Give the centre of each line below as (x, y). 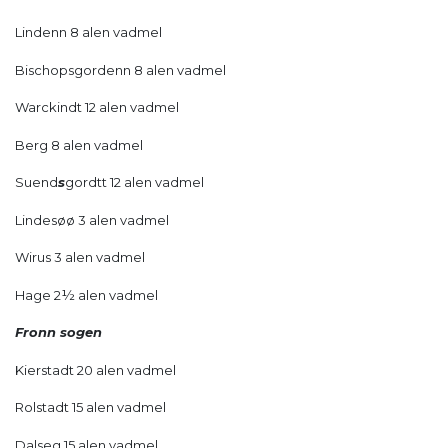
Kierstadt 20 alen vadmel (95, 369)
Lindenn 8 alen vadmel (88, 32)
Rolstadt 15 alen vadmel (90, 407)
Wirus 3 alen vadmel (80, 257)
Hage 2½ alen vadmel (86, 294)
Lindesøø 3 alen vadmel (92, 219)
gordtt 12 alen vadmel (134, 182)
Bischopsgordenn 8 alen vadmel (120, 69)
